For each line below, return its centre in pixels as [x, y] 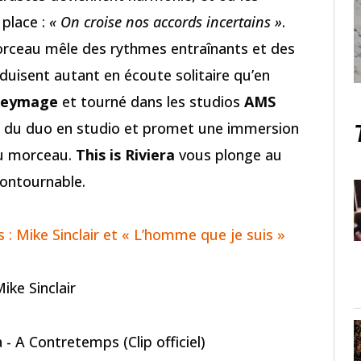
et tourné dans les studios [151, 101]
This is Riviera [125, 154]
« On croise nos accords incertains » [166, 21]
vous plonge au [228, 154]
